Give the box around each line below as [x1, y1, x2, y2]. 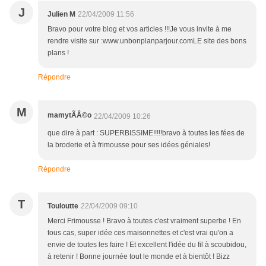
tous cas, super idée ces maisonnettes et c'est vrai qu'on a [47, 229, 233, 237]
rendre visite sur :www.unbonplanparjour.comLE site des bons [47, 37, 246, 46]
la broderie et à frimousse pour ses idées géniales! [47, 141, 210, 150]
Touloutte [47, 202, 78, 211]
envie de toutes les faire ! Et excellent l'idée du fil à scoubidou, [47, 240, 246, 249]
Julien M [47, 10, 75, 19]
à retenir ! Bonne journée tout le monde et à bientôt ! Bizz [47, 252, 230, 261]
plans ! [47, 49, 69, 58]
